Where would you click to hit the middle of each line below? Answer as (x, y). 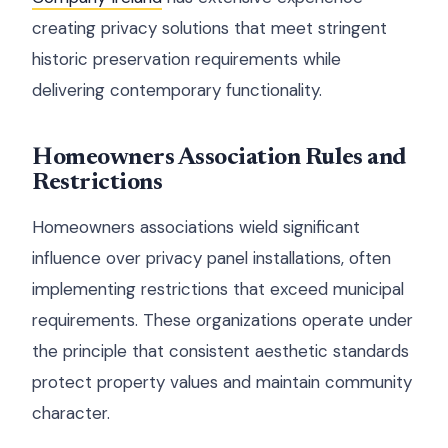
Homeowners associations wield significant (196, 227)
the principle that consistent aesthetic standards (220, 351)
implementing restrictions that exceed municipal (218, 289)
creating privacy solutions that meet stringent (209, 28)
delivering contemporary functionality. (177, 90)
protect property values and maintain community (222, 382)
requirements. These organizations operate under (222, 320)
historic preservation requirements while (186, 59)
